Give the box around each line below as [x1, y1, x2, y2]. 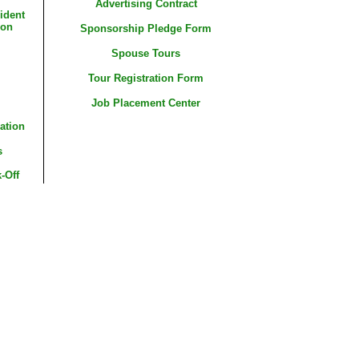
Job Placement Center [91, 97, 200, 109]
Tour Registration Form [88, 72, 204, 84]
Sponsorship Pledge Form [80, 22, 212, 34]
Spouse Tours [111, 47, 180, 59]
